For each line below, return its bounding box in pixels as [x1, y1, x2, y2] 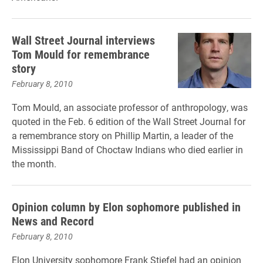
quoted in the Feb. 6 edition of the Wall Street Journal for [12, 115, 245, 127]
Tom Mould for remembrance [12, 46, 150, 62]
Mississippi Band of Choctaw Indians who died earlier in [12, 143, 243, 156]
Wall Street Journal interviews [12, 32, 155, 48]
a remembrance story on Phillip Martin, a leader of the [12, 129, 233, 141]
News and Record [12, 213, 94, 228]
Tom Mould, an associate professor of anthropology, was [12, 101, 248, 113]
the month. [12, 157, 56, 170]
